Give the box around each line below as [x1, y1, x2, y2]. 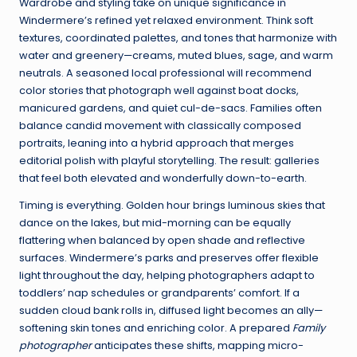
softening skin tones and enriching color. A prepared [19, 321, 292, 335]
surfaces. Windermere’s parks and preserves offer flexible [19, 251, 319, 265]
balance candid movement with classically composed [19, 119, 301, 133]
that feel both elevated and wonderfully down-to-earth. [19, 171, 307, 186]
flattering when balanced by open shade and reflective [19, 233, 305, 248]
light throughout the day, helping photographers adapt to [19, 269, 315, 283]
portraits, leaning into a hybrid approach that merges [19, 136, 294, 151]
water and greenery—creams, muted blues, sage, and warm [19, 49, 333, 63]
